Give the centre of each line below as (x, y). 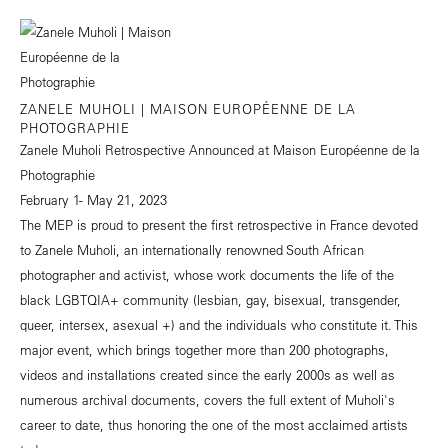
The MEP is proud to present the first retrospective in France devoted (219, 224)
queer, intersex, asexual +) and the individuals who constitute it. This (219, 324)
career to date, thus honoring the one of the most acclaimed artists (214, 424)
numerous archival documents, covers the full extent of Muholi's (207, 399)
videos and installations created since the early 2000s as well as (207, 374)
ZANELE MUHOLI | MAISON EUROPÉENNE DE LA (188, 108)
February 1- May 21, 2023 (93, 199)
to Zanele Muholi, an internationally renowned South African (192, 249)
